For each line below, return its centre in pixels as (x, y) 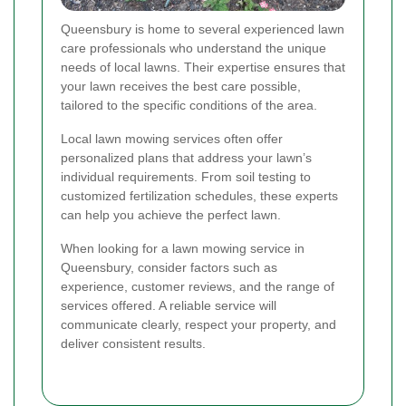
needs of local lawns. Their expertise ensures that (203, 67)
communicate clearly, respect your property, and (198, 324)
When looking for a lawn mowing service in (183, 248)
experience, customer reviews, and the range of (198, 286)
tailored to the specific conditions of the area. (189, 105)
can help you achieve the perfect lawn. (171, 214)
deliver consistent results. (133, 343)
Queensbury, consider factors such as (169, 267)
